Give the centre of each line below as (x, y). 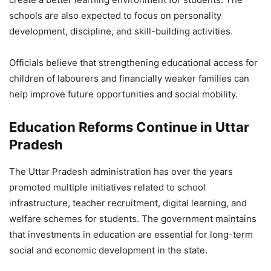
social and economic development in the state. (108, 250)
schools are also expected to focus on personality (115, 15)
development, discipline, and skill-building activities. (121, 31)
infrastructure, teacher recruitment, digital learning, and (128, 203)
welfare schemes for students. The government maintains (133, 218)
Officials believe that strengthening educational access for (133, 62)
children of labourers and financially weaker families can (129, 78)
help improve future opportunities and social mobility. (123, 94)
